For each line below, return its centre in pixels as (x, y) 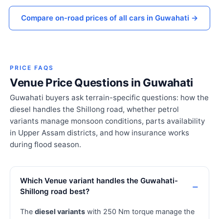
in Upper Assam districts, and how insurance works (99, 132)
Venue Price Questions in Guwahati (102, 82)
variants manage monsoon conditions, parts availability (107, 121)
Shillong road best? (55, 191)
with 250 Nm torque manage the (140, 211)
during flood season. (45, 144)
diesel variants (60, 211)
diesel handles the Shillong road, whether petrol (94, 109)
